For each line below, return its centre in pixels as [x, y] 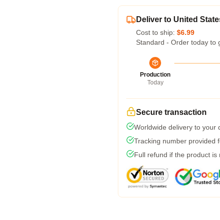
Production [155, 75]
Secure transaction [171, 112]
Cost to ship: [156, 32]
